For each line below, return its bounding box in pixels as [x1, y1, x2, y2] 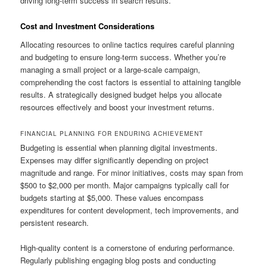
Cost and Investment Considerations [20, 20, 155, 32]
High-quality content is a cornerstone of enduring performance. [20, 242, 235, 254]
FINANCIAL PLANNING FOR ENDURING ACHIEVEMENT [20, 129, 204, 138]
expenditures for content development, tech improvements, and [20, 204, 239, 216]
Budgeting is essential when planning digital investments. [20, 142, 218, 154]
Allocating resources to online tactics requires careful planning [20, 39, 235, 51]
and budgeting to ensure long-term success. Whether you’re [20, 51, 226, 63]
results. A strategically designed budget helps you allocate [20, 89, 222, 101]
